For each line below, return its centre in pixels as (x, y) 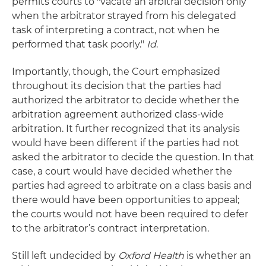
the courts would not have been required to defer (130, 214)
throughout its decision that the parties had (117, 86)
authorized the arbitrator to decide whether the (126, 100)
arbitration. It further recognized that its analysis (126, 129)
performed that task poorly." (79, 44)
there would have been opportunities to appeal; (126, 200)
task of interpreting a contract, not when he (116, 30)
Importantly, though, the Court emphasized (116, 72)
